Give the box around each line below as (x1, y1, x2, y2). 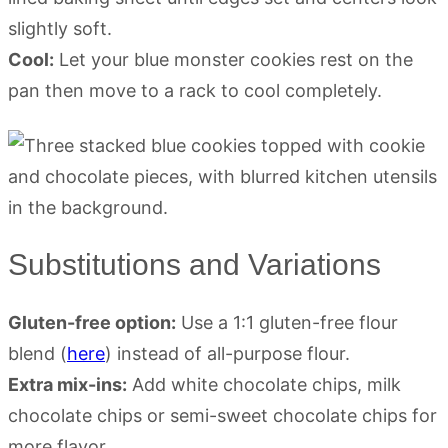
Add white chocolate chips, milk (127, 373, 401, 395)
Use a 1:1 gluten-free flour (176, 311, 398, 333)
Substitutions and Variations (8, 247, 381, 281)
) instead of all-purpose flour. (105, 342, 350, 364)
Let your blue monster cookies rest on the (54, 48, 413, 70)
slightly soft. (8, 17, 112, 39)
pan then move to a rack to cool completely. (8, 79, 382, 101)
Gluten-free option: (8, 311, 176, 333)
